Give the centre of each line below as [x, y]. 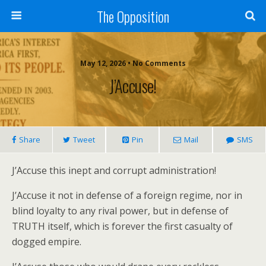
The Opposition [133, 16]
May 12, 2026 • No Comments [133, 63]
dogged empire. [47, 242]
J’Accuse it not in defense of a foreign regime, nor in [127, 195]
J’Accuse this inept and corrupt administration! [114, 170]
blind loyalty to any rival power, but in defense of [120, 211]
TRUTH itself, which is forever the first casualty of [122, 226]
